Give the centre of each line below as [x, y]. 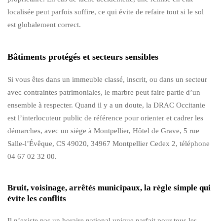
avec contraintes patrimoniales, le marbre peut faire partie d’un [104, 92]
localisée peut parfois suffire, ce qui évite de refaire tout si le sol [106, 12]
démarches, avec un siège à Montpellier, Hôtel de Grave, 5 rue [103, 130]
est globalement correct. [44, 24]
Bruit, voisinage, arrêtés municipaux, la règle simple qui [109, 187]
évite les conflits [37, 198]
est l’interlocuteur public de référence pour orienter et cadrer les [105, 118]
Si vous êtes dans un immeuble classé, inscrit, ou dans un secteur [107, 79]
